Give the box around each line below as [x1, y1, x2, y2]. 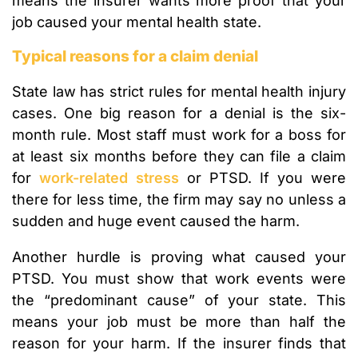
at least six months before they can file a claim [12, 148, 346, 165]
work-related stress [39, 169, 179, 187]
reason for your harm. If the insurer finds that [12, 335, 346, 352]
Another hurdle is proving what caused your [12, 249, 346, 266]
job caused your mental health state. [12, 14, 261, 31]
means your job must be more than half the [12, 313, 346, 331]
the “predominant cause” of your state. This [12, 292, 346, 309]
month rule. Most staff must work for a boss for [12, 126, 346, 144]
